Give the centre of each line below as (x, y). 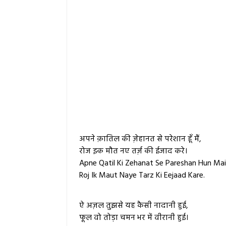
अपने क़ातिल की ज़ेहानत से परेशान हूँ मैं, (140, 139)
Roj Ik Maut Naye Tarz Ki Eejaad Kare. (142, 176)
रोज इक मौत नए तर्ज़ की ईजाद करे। (133, 152)
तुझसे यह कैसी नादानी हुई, (146, 206)
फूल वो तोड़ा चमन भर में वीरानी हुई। (134, 218)
